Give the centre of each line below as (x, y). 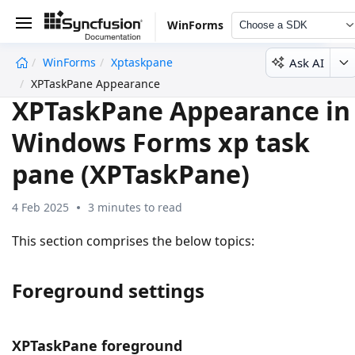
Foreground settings (108, 290)
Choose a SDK (273, 25)
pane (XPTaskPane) (131, 174)
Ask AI (307, 62)
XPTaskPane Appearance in (181, 110)
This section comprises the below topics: (133, 240)
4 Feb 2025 (40, 207)
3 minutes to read (135, 207)
